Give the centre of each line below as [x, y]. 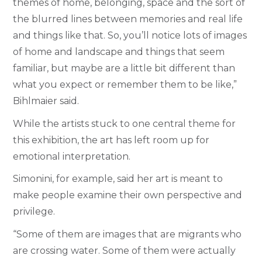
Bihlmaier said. [46, 101]
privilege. [34, 212]
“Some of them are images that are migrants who [127, 234]
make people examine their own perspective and [128, 195]
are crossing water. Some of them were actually [125, 250]
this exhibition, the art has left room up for [111, 140]
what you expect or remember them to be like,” [125, 85]
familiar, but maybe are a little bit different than [124, 68]
